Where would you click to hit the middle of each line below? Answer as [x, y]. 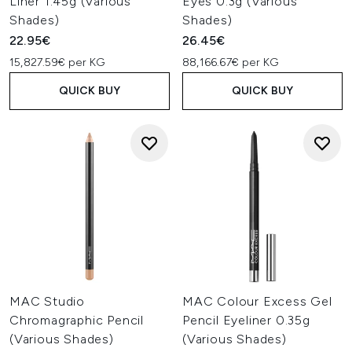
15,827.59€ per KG [57, 62]
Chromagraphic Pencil [77, 320]
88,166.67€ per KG [231, 62]
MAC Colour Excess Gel [257, 301]
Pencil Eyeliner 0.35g [246, 320]
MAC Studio [48, 301]
